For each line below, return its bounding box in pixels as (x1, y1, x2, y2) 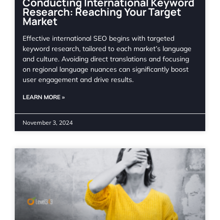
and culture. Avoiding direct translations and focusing (23, 54, 189, 63)
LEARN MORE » (23, 93, 65, 101)
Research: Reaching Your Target (23, 4, 181, 19)
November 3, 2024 (23, 118, 73, 126)
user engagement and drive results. (23, 75, 134, 84)
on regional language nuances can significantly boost (23, 64, 189, 74)
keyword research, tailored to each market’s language (23, 44, 192, 53)
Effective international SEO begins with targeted (23, 33, 174, 43)
